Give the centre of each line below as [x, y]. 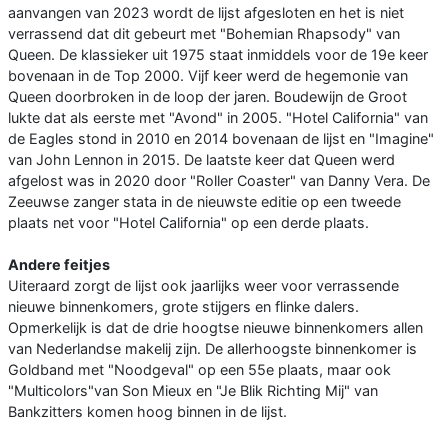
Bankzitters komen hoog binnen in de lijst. [147, 412]
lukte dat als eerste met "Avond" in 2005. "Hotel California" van [218, 118]
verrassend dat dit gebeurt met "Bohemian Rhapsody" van [204, 34]
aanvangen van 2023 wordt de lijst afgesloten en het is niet [206, 13]
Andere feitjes [59, 265]
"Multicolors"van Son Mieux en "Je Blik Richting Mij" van [193, 391]
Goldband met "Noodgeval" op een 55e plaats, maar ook [199, 370]
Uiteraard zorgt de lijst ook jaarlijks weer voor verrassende [203, 286]
